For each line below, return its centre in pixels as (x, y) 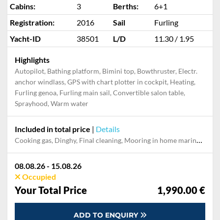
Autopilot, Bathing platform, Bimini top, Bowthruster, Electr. (106, 71)
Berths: (126, 6)
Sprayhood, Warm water (52, 103)
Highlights (32, 60)
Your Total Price (51, 190)
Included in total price (53, 129)
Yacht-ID (25, 39)
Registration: (32, 22)
